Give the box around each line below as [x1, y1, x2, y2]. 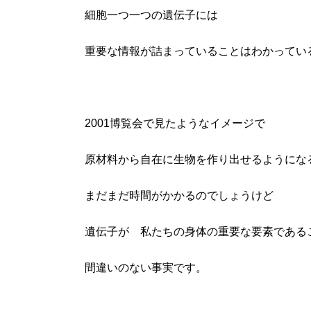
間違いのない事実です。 [85, 262, 207, 274]
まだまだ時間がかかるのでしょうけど [85, 190, 274, 201]
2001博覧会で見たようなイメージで [85, 117, 265, 129]
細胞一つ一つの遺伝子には [85, 9, 218, 21]
